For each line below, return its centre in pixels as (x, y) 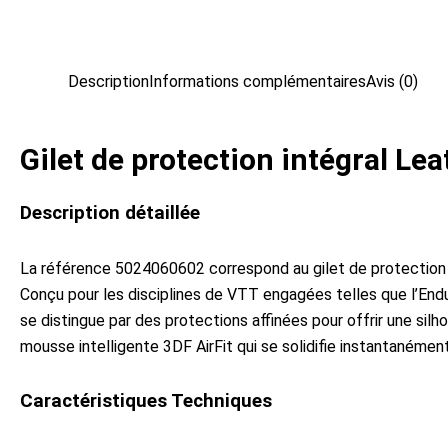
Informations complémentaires (257, 81)
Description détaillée (110, 213)
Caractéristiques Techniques (146, 400)
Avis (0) (392, 81)
